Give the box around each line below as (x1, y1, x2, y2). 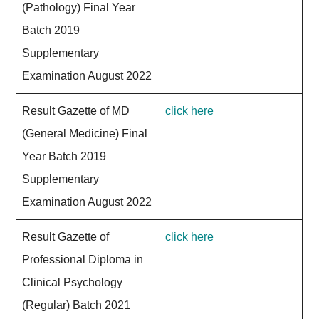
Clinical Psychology (22, 276, 123, 288)
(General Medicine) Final (22, 127, 148, 140)
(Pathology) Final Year (22, 1, 136, 14)
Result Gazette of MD (22, 105, 130, 117)
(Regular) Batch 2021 (22, 299, 131, 311)
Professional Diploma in (22, 253, 144, 266)
